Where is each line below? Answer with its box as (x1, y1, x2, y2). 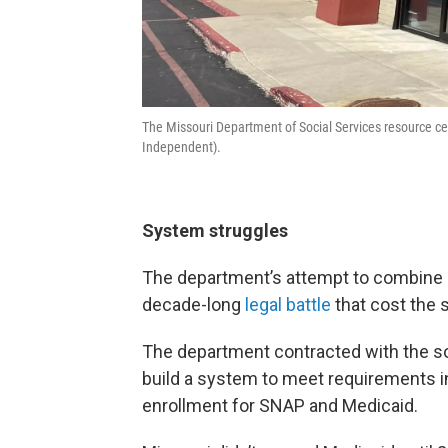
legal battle (245, 293, 331, 315)
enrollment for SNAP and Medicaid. (142, 394, 418, 416)
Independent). (142, 138, 221, 155)
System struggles (142, 219, 288, 241)
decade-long (142, 293, 245, 315)
